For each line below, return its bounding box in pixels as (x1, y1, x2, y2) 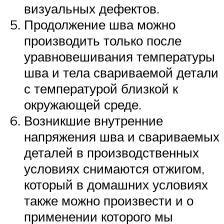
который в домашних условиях (24, 176, 208, 192)
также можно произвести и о (24, 192, 193, 208)
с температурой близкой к (24, 80, 178, 96)
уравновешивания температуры (24, 48, 215, 64)
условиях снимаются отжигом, (24, 160, 204, 176)
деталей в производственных (24, 144, 199, 160)
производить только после (24, 32, 181, 48)
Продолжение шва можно (24, 16, 175, 32)
